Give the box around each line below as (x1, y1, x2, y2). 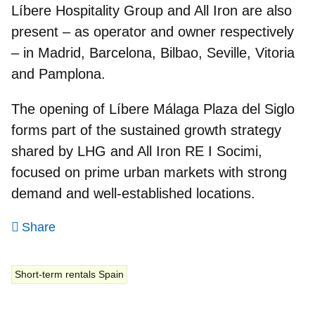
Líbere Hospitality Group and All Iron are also (11, 2, 292, 18)
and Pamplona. (11, 65, 105, 82)
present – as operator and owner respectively (11, 23, 294, 39)
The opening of (11, 101, 109, 117)
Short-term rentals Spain (15, 268, 124, 280)
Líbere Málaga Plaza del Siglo (109, 101, 295, 117)
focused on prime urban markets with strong (11, 164, 287, 180)
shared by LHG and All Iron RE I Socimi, (11, 143, 262, 159)
